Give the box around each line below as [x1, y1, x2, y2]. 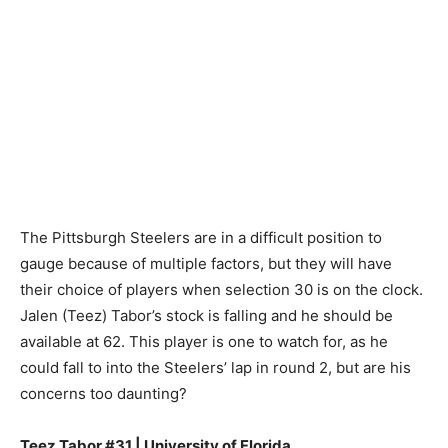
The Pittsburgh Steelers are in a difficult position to [20, 227, 382, 247]
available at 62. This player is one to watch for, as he [20, 331, 388, 351]
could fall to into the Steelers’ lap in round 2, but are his [20, 357, 411, 377]
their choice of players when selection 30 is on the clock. [20, 279, 423, 299]
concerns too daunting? [20, 383, 187, 403]
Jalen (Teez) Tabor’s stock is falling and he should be [20, 305, 393, 325]
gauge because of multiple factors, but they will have [20, 253, 392, 273]
